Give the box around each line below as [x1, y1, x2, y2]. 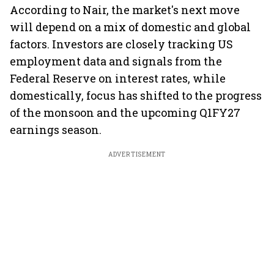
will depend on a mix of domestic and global [10, 20, 251, 34]
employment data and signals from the [10, 54, 222, 68]
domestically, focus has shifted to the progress [10, 88, 262, 103]
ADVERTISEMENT [108, 150, 166, 158]
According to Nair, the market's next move [10, 2, 240, 17]
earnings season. [10, 122, 102, 137]
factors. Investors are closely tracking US [10, 37, 233, 51]
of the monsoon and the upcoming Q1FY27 [10, 105, 240, 120]
